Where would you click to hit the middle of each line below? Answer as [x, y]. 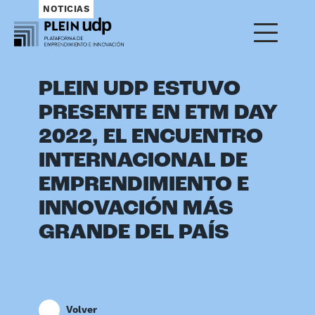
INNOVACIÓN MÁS [136, 210]
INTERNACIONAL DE [143, 162]
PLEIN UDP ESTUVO [140, 90]
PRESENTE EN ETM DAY [159, 114]
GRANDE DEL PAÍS [134, 233]
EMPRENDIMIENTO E [144, 186]
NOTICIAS [66, 9]
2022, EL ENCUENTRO [151, 138]
